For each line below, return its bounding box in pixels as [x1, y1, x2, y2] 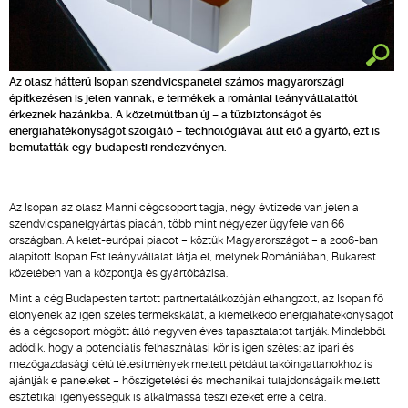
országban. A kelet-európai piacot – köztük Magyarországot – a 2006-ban [9, 234, 378, 247]
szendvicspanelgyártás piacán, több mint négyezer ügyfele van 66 [9, 218, 344, 230]
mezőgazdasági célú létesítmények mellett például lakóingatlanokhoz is [9, 358, 372, 371]
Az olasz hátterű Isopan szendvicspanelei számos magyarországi [9, 76, 344, 88]
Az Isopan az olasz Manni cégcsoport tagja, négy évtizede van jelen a [9, 201, 359, 214]
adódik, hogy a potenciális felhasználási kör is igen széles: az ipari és [9, 342, 354, 354]
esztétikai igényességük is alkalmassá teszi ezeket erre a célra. [9, 391, 326, 403]
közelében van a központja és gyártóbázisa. [9, 267, 228, 280]
